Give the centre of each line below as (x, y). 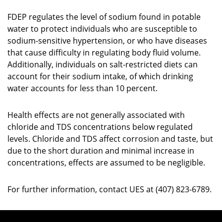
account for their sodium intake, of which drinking (100, 76)
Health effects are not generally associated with (96, 115)
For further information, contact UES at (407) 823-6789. (110, 189)
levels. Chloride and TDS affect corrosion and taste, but (110, 139)
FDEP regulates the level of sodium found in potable (104, 17)
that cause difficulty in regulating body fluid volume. (104, 53)
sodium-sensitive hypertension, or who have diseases (107, 41)
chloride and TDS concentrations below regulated (100, 127)
